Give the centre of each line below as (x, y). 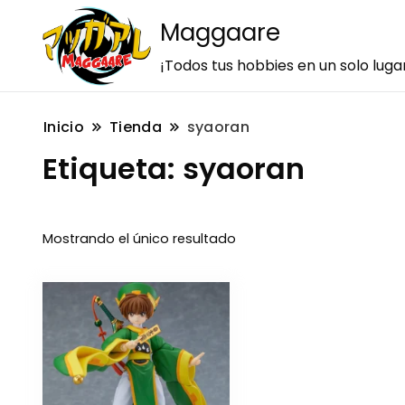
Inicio (64, 127)
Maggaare (220, 33)
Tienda (135, 127)
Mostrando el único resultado (139, 239)
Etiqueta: (113, 168)
